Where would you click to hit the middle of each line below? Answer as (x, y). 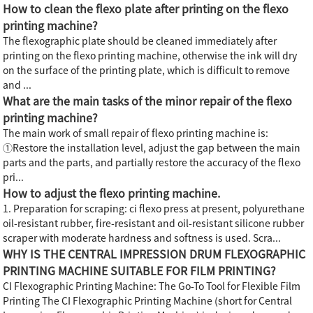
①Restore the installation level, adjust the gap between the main (152, 148)
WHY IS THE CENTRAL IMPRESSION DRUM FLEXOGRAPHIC (154, 254)
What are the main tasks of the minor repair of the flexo (148, 101)
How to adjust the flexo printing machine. (112, 193)
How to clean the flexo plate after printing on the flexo (146, 9)
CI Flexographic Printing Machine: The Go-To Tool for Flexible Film (152, 286)
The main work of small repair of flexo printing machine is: (136, 133)
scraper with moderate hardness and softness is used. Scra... (142, 238)
